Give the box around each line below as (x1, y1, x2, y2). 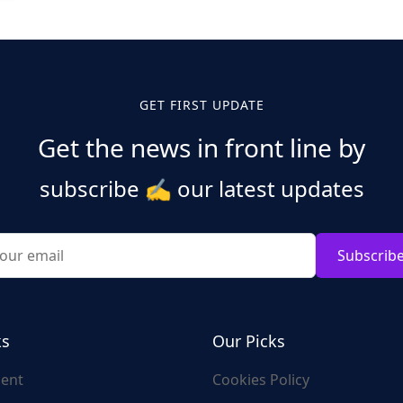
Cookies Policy (212, 370, 309, 390)
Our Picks (212, 330, 285, 352)
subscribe (39, 174, 145, 203)
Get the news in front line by (38, 130, 365, 165)
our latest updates (171, 174, 364, 203)
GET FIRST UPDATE (139, 96, 264, 113)
